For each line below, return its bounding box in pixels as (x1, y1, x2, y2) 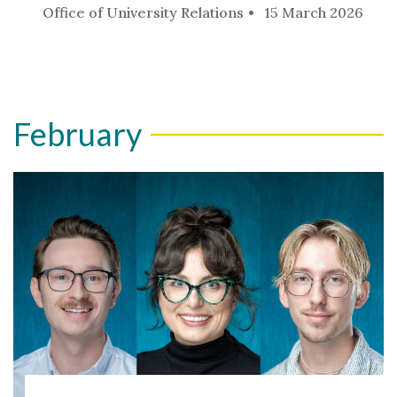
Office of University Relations (43, 3, 245, 21)
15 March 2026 (264, 3, 364, 21)
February (13, 113, 142, 153)
